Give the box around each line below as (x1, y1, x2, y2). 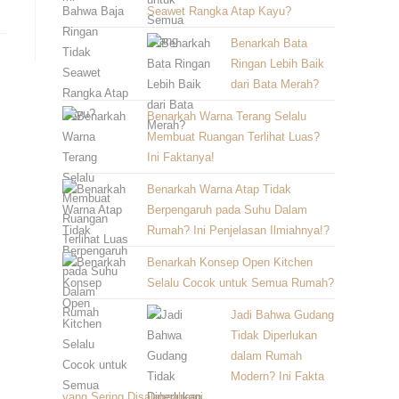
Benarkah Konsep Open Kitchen (146, 256, 313, 269)
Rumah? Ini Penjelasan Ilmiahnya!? (146, 224, 330, 237)
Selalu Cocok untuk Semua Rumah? (146, 276, 334, 289)
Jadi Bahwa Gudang (231, 308, 334, 322)
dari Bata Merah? (231, 77, 319, 91)
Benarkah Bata (231, 37, 307, 50)
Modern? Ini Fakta (231, 370, 324, 383)
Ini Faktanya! (146, 151, 215, 164)
